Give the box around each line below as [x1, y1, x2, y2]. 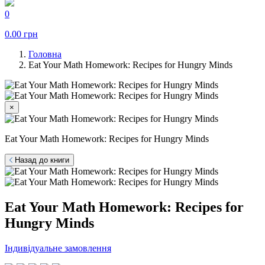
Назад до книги [12, 156, 69, 164]
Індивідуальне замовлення [5, 243, 111, 253]
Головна [28, 49, 62, 59]
